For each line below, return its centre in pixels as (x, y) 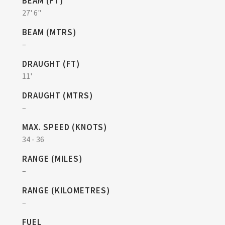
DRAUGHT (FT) (51, 64)
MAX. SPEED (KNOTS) (65, 127)
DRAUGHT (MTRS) (58, 95)
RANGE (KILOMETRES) (66, 190)
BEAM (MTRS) (49, 32)
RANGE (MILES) (52, 159)
